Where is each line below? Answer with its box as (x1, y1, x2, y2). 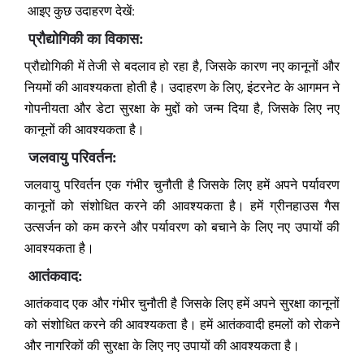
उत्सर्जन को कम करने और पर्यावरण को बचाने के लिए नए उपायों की (24, 219, 340, 236)
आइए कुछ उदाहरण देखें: (24, 3, 135, 19)
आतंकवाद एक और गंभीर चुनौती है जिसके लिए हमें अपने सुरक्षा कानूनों (24, 296, 340, 312)
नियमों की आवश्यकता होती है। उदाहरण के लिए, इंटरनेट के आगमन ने (24, 80, 340, 96)
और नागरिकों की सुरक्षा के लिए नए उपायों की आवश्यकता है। (24, 338, 300, 354)
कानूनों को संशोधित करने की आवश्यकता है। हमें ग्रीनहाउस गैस (24, 198, 340, 214)
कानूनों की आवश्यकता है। (24, 122, 145, 138)
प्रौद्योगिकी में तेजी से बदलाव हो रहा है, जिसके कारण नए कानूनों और (24, 58, 340, 75)
